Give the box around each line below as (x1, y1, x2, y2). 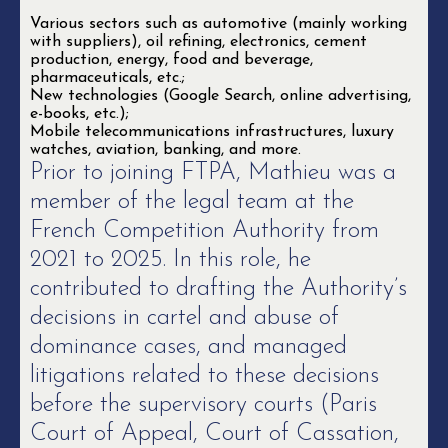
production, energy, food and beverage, (30, 52, 313, 68)
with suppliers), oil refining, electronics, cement (30, 34, 367, 50)
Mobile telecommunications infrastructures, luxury (30, 124, 394, 140)
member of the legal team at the (30, 190, 354, 214)
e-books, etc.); (30, 106, 129, 122)
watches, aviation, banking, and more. (30, 142, 301, 158)
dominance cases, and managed (30, 335, 347, 359)
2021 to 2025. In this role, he (30, 248, 311, 272)
